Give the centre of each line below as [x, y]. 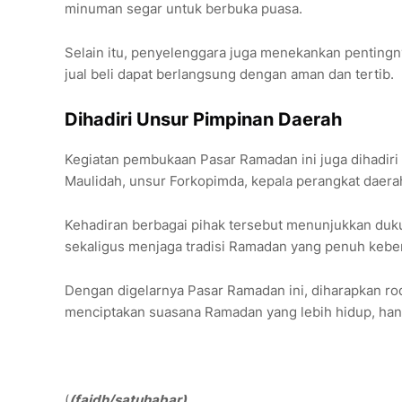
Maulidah [93, 181]
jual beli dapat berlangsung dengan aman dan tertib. [229, 74]
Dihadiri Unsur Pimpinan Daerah [203, 120]
